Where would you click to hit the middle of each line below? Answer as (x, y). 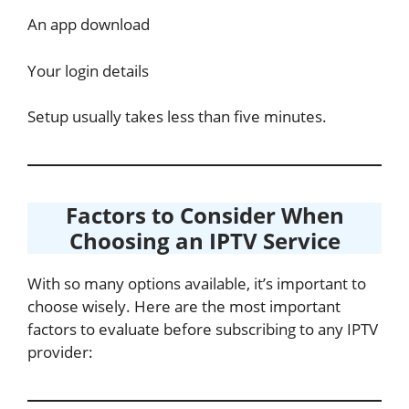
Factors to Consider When (204, 215)
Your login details (88, 70)
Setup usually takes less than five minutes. (177, 116)
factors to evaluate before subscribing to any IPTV (203, 329)
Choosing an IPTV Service (204, 241)
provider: (60, 352)
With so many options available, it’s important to (197, 283)
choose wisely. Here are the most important (184, 306)
